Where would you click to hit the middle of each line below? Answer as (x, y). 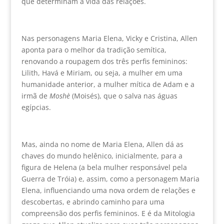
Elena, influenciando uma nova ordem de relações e (108, 190)
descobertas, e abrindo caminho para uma (93, 201)
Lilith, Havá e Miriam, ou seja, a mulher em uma (102, 72)
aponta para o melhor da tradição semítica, (94, 49)
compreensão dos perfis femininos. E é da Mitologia (108, 213)
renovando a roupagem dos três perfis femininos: (104, 61)
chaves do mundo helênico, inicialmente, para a (102, 155)
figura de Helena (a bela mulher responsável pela (104, 167)
